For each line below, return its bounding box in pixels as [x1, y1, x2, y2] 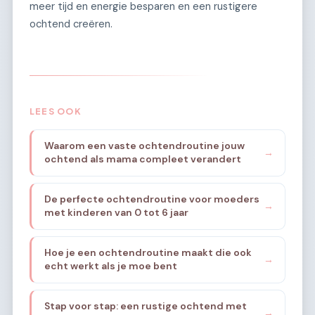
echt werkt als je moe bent [44, 259, 177, 273]
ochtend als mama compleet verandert [44, 153, 241, 166]
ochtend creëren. [30, 17, 112, 32]
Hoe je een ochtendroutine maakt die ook [44, 246, 252, 259]
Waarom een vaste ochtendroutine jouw [44, 139, 245, 153]
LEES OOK [30, 105, 82, 117]
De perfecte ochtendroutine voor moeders [44, 193, 259, 206]
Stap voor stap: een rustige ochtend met [44, 300, 247, 313]
